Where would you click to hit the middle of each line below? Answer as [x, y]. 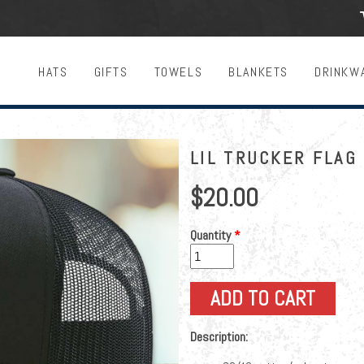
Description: [221, 336]
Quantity [212, 235]
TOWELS [178, 72]
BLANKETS [258, 72]
